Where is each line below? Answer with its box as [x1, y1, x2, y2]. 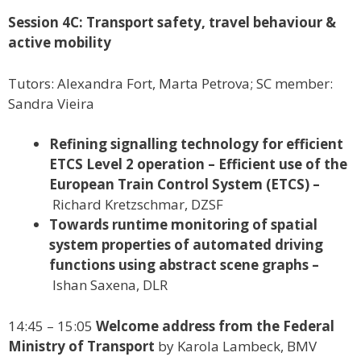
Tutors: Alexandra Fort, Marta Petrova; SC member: [8, 73, 333, 93]
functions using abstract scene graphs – [49, 255, 319, 275]
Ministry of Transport [8, 336, 155, 355]
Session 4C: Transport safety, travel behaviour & [8, 13, 336, 32]
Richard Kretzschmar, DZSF [52, 195, 223, 214]
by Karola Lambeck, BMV [155, 336, 317, 355]
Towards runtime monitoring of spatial [49, 215, 317, 234]
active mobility [8, 33, 111, 52]
